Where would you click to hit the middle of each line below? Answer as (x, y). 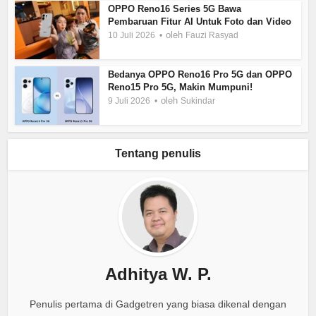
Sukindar (198, 101)
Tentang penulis (158, 153)
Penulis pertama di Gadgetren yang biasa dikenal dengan (158, 304)
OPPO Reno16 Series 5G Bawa (175, 9)
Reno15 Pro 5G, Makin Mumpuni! (181, 87)
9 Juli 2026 (129, 101)
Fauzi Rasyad (212, 36)
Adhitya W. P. (158, 274)
